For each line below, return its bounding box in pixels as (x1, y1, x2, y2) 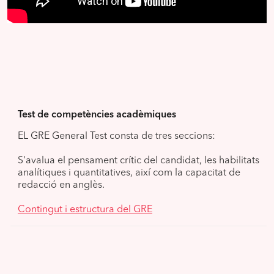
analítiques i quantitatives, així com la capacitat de (18, 168, 240, 178)
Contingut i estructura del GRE (18, 204, 152, 215)
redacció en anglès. (18, 180, 105, 190)
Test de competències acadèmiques (18, 109, 176, 120)
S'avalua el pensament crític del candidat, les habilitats (18, 155, 259, 166)
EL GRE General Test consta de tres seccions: (18, 131, 215, 141)
